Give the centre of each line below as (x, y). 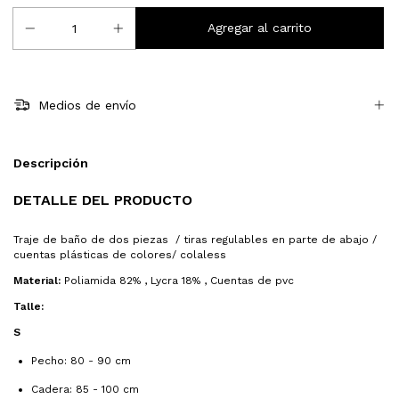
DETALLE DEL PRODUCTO (103, 200)
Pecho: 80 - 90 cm (81, 361)
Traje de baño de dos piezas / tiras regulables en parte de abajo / (195, 240)
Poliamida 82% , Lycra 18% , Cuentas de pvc (179, 281)
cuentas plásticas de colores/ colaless (120, 255)
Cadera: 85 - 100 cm (85, 390)
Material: (37, 281)
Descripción (51, 163)
